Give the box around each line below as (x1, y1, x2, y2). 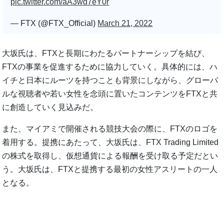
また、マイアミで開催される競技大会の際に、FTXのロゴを (2, 124, 218, 133)
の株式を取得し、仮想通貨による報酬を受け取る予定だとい (2, 151, 218, 160)
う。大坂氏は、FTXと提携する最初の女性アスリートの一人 (2, 164, 218, 173)
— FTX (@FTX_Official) (10, 18, 98, 27)
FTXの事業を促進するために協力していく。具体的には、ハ (2, 62, 218, 71)
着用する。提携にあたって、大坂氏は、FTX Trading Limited (2, 137, 219, 146)
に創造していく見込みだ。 (2, 102, 98, 111)
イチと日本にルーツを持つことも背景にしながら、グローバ (2, 75, 218, 84)
